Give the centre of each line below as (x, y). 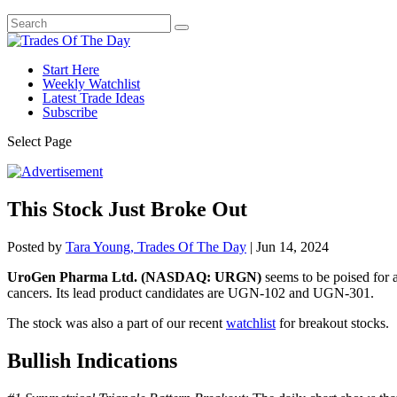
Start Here (71, 70)
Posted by (36, 246)
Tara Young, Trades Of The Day (156, 246)
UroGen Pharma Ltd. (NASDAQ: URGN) (134, 276)
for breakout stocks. (332, 323)
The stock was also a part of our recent (117, 323)
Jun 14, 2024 (292, 246)
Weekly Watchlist (91, 84)
